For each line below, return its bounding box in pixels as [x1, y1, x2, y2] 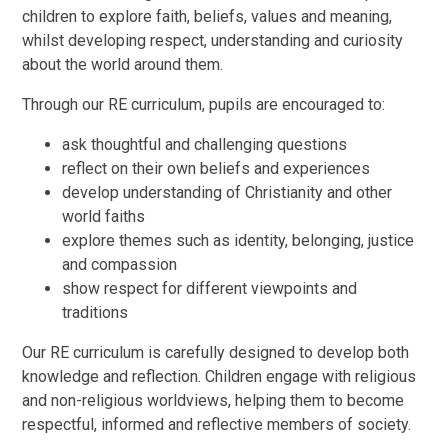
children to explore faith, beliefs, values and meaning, [22, 7, 393, 27]
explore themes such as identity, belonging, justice [62, 231, 415, 251]
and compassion [62, 255, 178, 275]
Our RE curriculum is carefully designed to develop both [22, 343, 410, 363]
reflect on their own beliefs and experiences [62, 159, 371, 179]
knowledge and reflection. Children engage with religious [22, 367, 417, 387]
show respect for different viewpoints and [62, 279, 358, 299]
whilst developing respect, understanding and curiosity [22, 31, 404, 51]
